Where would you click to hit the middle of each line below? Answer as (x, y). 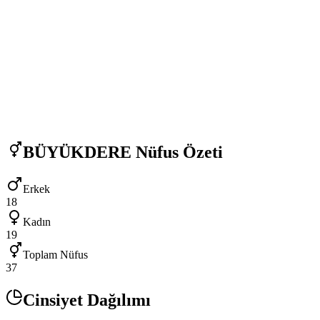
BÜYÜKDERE (77, 152)
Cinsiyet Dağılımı (87, 300)
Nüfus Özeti (177, 152)
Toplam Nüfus (55, 255)
